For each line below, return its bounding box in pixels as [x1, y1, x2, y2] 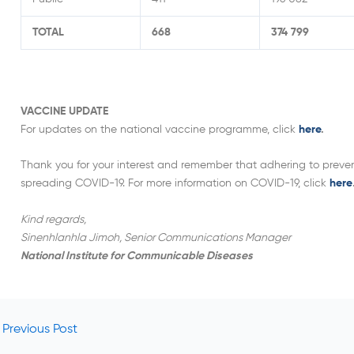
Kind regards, [21, 213, 86, 225]
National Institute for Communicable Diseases [21, 250, 253, 262]
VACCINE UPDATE [21, 105, 108, 117]
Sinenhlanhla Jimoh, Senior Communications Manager [21, 232, 291, 243]
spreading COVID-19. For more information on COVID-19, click [21, 178, 330, 190]
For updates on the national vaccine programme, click [21, 123, 299, 135]
